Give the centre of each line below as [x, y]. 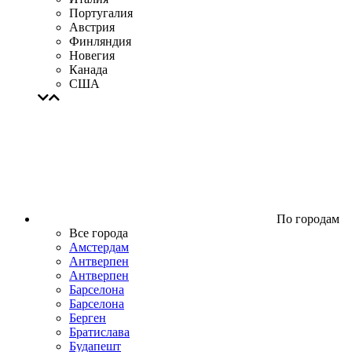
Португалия [101, 13]
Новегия [92, 55]
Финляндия [100, 41]
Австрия [92, 27]
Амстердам [99, 247]
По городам [306, 219]
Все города [99, 233]
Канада [88, 70]
